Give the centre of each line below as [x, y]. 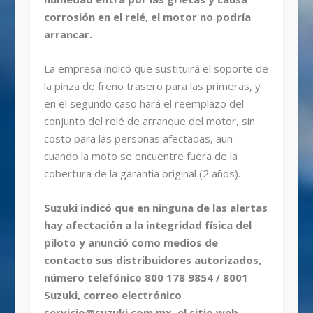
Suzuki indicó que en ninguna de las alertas [155, 208]
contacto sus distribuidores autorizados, [152, 260]
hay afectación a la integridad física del [147, 225]
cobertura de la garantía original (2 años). [142, 174]
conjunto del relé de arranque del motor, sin [149, 121]
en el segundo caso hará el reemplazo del [144, 104]
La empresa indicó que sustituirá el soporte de [156, 69]
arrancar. [68, 35]
